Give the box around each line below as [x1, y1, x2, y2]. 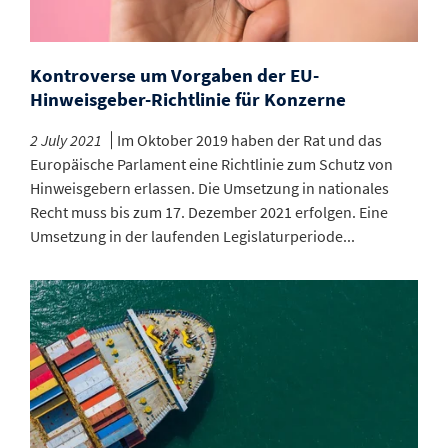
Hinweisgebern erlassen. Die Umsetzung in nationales [30, 178, 389, 199]
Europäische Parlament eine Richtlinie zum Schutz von [30, 154, 393, 175]
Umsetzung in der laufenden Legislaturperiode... [30, 226, 355, 247]
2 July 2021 [30, 130, 102, 151]
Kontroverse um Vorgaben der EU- [30, 63, 319, 88]
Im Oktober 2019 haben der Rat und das [117, 130, 382, 151]
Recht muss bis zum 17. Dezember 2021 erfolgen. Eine [30, 202, 388, 223]
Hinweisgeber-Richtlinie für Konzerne [30, 87, 346, 112]
